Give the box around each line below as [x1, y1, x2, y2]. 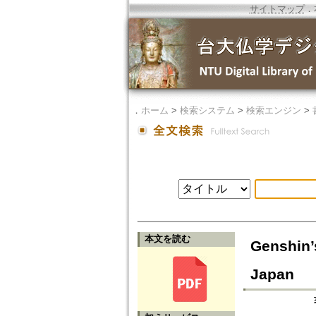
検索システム [179, 105, 235, 116]
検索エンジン [245, 105, 301, 116]
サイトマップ [249, 4, 305, 14]
